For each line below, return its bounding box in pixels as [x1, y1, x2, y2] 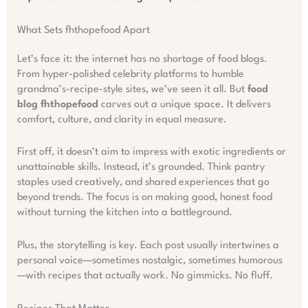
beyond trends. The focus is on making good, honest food [16, 192, 272, 203]
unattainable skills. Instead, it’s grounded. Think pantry [16, 162, 265, 173]
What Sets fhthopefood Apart [16, 25, 150, 36]
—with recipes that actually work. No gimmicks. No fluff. [16, 270, 273, 281]
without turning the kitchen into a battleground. [16, 208, 232, 219]
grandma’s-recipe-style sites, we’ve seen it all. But [16, 84, 247, 95]
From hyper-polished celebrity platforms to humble [16, 69, 244, 80]
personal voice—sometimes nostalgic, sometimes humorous [16, 255, 283, 266]
